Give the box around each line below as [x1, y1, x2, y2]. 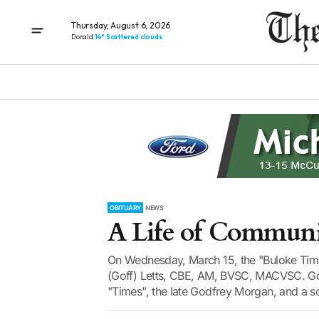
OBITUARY [110, 204, 142, 211]
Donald [71, 31, 95, 41]
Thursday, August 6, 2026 [71, 19, 171, 31]
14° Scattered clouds [94, 31, 162, 41]
